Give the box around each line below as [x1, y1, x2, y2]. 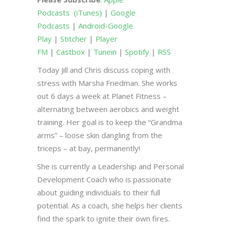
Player [95, 33, 118, 44]
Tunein [93, 46, 117, 57]
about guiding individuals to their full [37, 187, 160, 197]
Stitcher [60, 33, 87, 44]
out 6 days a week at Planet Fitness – [37, 90, 167, 101]
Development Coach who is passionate [37, 174, 171, 184]
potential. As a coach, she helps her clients [37, 200, 182, 210]
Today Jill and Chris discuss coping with [37, 64, 170, 75]
